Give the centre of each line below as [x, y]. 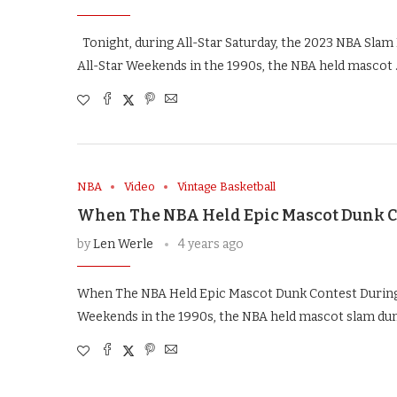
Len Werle [123, 245]
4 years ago [211, 245]
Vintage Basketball [226, 187]
